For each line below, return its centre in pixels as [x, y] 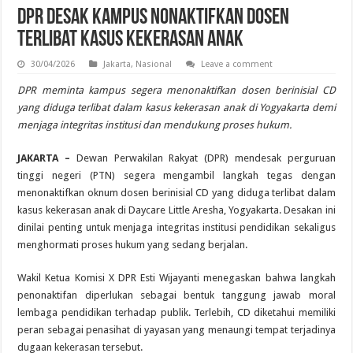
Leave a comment [237, 64]
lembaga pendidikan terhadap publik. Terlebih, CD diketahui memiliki [176, 312]
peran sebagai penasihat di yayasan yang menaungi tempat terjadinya [176, 329]
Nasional [154, 64]
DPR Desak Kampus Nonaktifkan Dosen [154, 18]
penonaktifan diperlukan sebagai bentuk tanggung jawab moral [176, 295]
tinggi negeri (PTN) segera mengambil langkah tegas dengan [176, 175]
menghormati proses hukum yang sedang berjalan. [133, 244]
